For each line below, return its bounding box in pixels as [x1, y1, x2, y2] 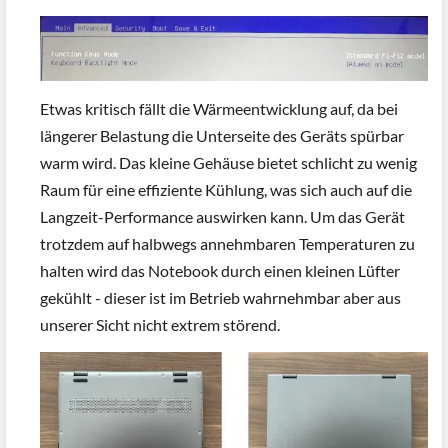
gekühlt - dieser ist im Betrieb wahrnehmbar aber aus [40, 288, 401, 308]
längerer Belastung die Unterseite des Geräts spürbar [40, 126, 404, 146]
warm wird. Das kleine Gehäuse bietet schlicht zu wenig [40, 153, 417, 173]
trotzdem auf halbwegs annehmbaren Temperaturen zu [40, 234, 415, 254]
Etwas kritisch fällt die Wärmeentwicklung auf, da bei [40, 99, 398, 119]
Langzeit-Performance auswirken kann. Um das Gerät [40, 207, 405, 227]
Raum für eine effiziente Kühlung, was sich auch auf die [40, 180, 412, 200]
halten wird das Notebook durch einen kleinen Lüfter [40, 261, 400, 281]
